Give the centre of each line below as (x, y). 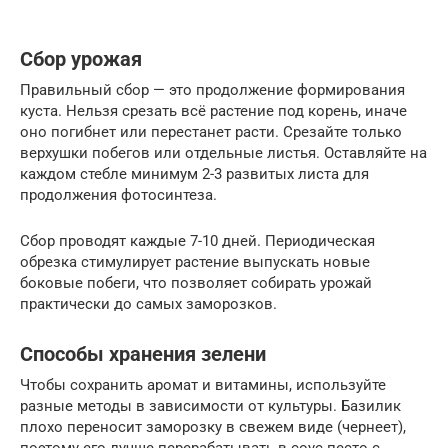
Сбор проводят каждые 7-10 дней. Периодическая (197, 241)
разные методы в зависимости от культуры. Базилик (210, 406)
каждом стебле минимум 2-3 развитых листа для (194, 174)
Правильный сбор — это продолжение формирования (212, 90)
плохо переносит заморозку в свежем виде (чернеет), (213, 427)
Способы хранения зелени (143, 355)
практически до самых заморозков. (148, 304)
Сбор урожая (81, 60)
